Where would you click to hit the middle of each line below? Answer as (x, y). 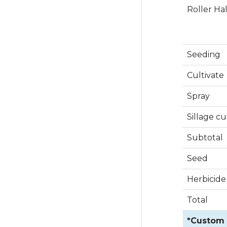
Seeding (204, 54)
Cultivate (205, 75)
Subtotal (205, 137)
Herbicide (206, 179)
